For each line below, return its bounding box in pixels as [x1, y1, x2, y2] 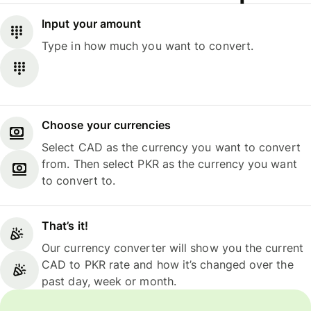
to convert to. [42, 173, 116, 187]
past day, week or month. [42, 274, 176, 289]
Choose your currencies [42, 117, 171, 132]
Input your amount [42, 17, 142, 31]
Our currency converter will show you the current [42, 241, 303, 255]
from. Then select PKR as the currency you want [42, 156, 297, 171]
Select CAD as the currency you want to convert [42, 140, 301, 154]
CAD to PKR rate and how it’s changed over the [42, 258, 294, 272]
